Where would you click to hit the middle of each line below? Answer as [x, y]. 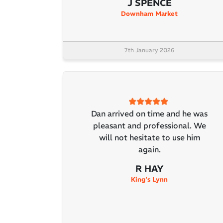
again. [149, 149]
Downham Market [149, 13]
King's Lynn [149, 179]
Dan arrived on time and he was [149, 113]
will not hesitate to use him [149, 137]
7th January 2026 [149, 50]
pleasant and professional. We [149, 125]
